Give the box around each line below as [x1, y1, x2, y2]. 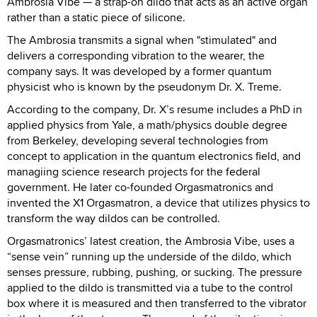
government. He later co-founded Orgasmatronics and [7, 178, 273, 195]
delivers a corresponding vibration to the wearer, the [7, 47, 265, 64]
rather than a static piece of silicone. [7, 8, 185, 25]
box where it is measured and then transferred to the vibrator [7, 294, 306, 311]
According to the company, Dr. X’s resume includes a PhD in [7, 100, 302, 117]
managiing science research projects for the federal [7, 163, 260, 180]
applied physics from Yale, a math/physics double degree [7, 116, 287, 133]
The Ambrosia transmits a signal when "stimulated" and [7, 31, 277, 48]
